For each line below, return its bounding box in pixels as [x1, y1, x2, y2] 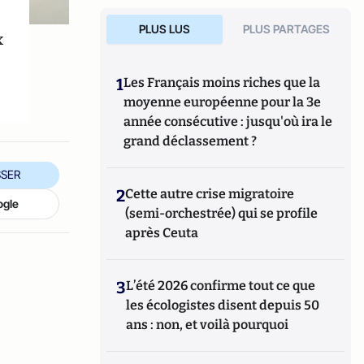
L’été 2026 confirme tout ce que [126, 278, 316, 293]
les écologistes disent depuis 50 [126, 297, 320, 313]
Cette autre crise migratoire [125, 186, 295, 201]
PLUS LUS [138, 22, 190, 36]
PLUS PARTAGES [243, 22, 331, 36]
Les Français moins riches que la [123, 75, 321, 90]
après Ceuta [125, 225, 199, 240]
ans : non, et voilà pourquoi [126, 317, 289, 332]
